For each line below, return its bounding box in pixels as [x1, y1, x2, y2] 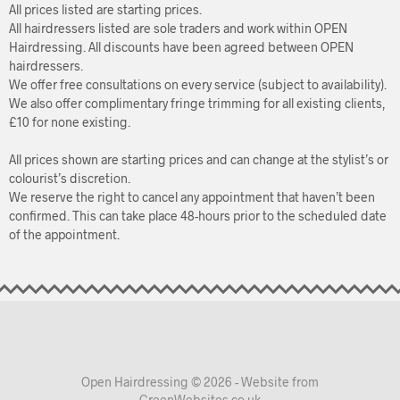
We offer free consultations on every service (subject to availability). [9, 77, 387, 93]
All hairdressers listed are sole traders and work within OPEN [9, 21, 347, 37]
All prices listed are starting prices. [9, 2, 202, 18]
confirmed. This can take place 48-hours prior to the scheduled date [9, 208, 387, 224]
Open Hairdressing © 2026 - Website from [81, 374, 319, 390]
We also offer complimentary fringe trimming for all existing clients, [9, 96, 386, 112]
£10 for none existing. [9, 114, 130, 130]
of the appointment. [9, 227, 120, 243]
